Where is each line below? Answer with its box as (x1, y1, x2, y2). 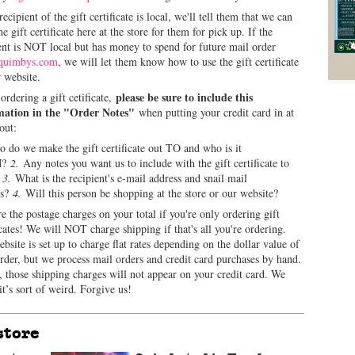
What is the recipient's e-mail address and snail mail (15, 170, 247, 185)
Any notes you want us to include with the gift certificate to (19, 155, 289, 170)
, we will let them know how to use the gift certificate (58, 54, 299, 69)
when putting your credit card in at (135, 105, 294, 120)
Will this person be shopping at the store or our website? (25, 185, 278, 200)
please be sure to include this (116, 89, 253, 105)
